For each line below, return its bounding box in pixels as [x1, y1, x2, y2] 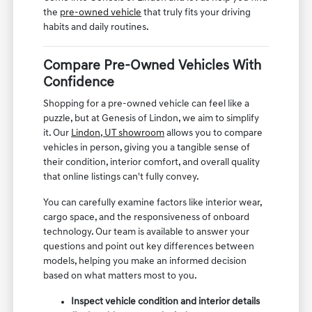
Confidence [43, 75, 115, 90]
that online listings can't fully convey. [43, 171, 200, 182]
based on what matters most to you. [43, 270, 198, 281]
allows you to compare [164, 127, 263, 139]
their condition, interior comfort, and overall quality [43, 157, 260, 168]
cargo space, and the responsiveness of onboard [43, 212, 250, 223]
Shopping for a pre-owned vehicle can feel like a [43, 98, 250, 109]
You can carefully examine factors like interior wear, [43, 197, 263, 208]
